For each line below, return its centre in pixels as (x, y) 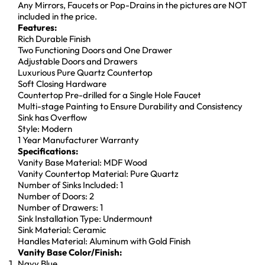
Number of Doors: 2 (56, 196)
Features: (37, 27)
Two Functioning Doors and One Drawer (95, 50)
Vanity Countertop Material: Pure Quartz (98, 173)
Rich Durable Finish (54, 38)
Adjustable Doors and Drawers (77, 61)
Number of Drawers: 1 (60, 207)
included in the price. (57, 16)
